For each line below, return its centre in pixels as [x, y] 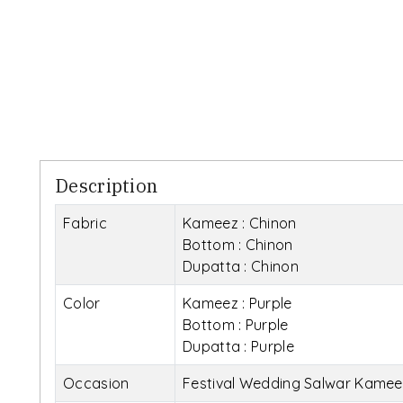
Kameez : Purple [237, 303]
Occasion [96, 383]
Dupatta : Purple [238, 346]
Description [107, 185]
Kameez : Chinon [240, 223]
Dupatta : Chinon [241, 266]
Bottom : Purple [236, 324]
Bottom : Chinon [238, 244]
